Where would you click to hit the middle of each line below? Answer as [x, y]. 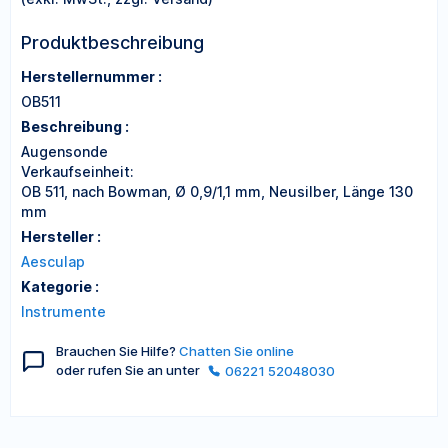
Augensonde [64, 151]
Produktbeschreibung [112, 42]
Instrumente [63, 311]
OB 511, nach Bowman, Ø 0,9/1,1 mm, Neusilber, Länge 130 [217, 191]
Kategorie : [60, 286]
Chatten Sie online [236, 351]
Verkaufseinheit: [77, 171]
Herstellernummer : [91, 76]
